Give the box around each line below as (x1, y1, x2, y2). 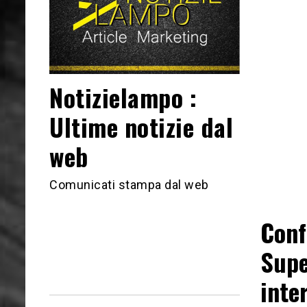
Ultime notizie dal (49, 108, 233, 145)
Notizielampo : (49, 79, 197, 116)
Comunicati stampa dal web (49, 177, 209, 192)
